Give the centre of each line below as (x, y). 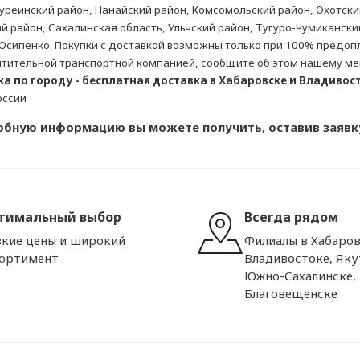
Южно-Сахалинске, (300, 275)
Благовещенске (291, 293)
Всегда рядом (291, 217)
